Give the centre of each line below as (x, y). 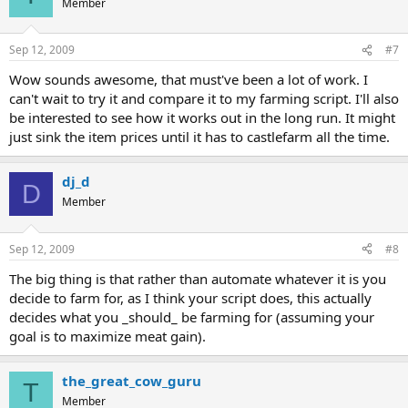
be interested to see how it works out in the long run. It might (202, 117)
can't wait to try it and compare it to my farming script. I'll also (204, 98)
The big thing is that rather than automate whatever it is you (198, 278)
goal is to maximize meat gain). (107, 336)
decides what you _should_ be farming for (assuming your (192, 316)
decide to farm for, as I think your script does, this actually (190, 297)
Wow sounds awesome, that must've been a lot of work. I (189, 79)
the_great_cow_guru (132, 380)
